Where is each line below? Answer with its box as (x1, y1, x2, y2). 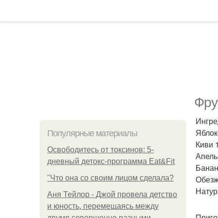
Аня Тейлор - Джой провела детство (47, 190, 177, 199)
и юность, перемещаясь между (47, 202, 159, 210)
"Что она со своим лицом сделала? (47, 174, 174, 182)
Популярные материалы (47, 128, 137, 138)
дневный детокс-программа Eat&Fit (47, 157, 175, 165)
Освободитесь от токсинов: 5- (47, 145, 154, 154)
